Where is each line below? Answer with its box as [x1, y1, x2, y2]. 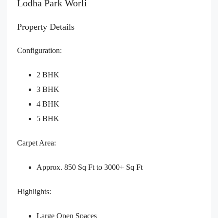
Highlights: [17, 187, 51, 196]
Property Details [17, 22, 74, 32]
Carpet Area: [17, 139, 56, 147]
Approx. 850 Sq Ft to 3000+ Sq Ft [36, 163, 143, 172]
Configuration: [17, 46, 62, 55]
